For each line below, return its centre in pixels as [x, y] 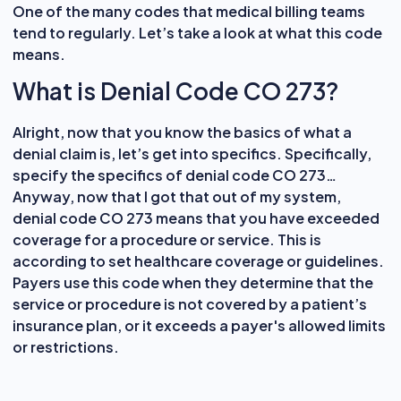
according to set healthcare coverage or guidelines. [198, 260]
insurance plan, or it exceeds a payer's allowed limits [199, 325]
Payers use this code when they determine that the [193, 282]
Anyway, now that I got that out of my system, [177, 196]
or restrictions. [66, 346]
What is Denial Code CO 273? [175, 90]
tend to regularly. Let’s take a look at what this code [197, 32]
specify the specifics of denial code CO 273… [175, 175]
